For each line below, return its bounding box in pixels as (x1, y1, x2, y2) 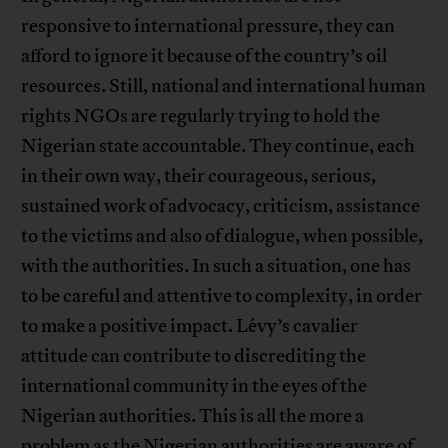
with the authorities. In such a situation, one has (21, 254, 412, 279)
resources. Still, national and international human (21, 74, 427, 99)
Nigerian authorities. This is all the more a (21, 404, 365, 429)
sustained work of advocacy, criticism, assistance (21, 194, 421, 219)
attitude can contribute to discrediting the (21, 344, 367, 369)
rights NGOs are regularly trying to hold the (21, 104, 381, 129)
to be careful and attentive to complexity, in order (21, 284, 423, 309)
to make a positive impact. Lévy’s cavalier (21, 314, 359, 339)
